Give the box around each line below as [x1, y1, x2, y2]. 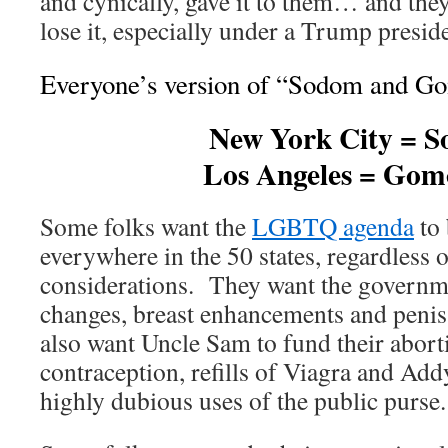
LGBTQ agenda [252, 209, 414, 244]
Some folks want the [40, 209, 252, 244]
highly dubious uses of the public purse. [40, 383, 446, 418]
